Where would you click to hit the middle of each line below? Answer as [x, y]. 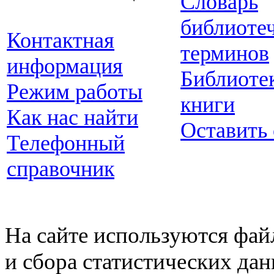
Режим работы [75, 92]
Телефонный [66, 143]
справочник [61, 169]
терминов [225, 53]
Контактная [61, 40]
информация [65, 66]
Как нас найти [72, 117]
